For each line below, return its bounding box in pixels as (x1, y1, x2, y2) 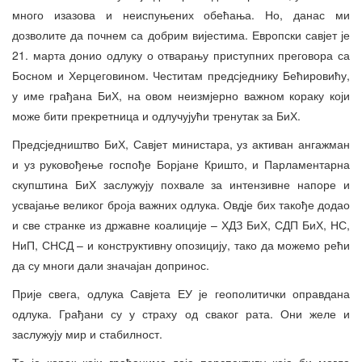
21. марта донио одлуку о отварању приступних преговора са (12, 47, 350, 64)
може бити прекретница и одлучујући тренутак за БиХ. (12, 107, 301, 124)
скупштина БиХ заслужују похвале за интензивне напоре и (12, 176, 350, 193)
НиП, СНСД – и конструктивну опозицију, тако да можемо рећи (12, 237, 350, 254)
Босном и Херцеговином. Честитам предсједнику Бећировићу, (12, 67, 350, 84)
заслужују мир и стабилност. (12, 326, 162, 343)
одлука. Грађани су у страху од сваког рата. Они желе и (12, 305, 350, 322)
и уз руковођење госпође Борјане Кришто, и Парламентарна (12, 156, 350, 173)
